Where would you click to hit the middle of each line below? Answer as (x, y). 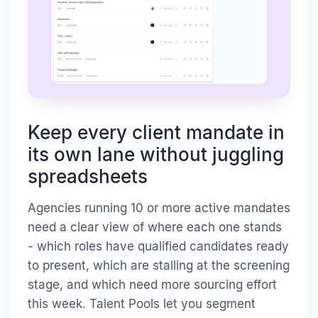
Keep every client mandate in (156, 132)
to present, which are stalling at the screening (159, 265)
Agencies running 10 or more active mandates (159, 208)
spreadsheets (88, 176)
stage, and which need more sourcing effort (152, 284)
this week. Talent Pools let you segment (142, 303)
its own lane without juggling (156, 154)
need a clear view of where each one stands (155, 227)
